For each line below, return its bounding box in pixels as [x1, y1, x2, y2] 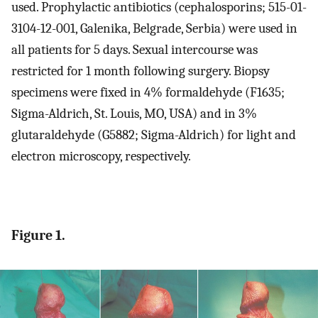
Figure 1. [11, 226, 65, 243]
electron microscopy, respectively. [11, 148, 191, 164]
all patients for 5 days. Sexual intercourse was [11, 41, 258, 57]
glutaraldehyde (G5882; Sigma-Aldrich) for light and [11, 126, 296, 143]
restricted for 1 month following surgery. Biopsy [11, 62, 270, 79]
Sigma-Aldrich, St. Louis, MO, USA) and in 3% [11, 105, 257, 121]
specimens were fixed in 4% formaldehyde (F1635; [11, 84, 285, 100]
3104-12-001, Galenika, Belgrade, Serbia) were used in [11, 20, 297, 36]
